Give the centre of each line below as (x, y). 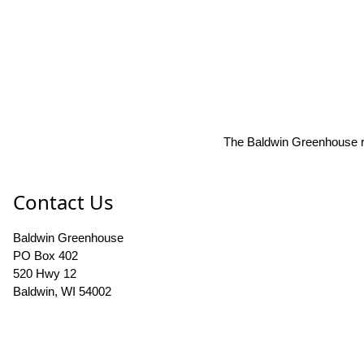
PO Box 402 (45, 256)
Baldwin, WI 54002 (62, 292)
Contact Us (63, 202)
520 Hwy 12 (45, 274)
